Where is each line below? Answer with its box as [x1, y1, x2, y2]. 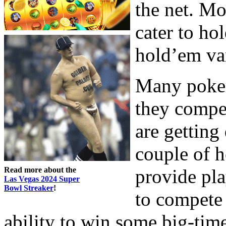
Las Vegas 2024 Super [4, 174, 80, 183]
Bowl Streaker [4, 183, 53, 192]
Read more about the [4, 165, 76, 174]
